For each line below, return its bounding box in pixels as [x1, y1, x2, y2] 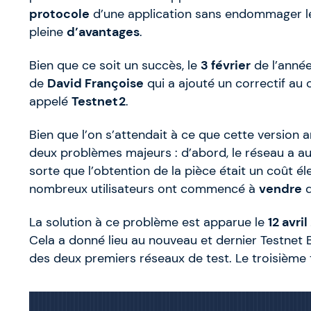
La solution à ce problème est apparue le [29, 215, 268, 230]
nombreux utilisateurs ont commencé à [29, 181, 259, 197]
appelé [29, 94, 72, 110]
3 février [201, 58, 251, 74]
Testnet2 [72, 94, 126, 110]
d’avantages [67, 24, 140, 40]
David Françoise [47, 76, 144, 92]
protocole [29, 6, 90, 22]
